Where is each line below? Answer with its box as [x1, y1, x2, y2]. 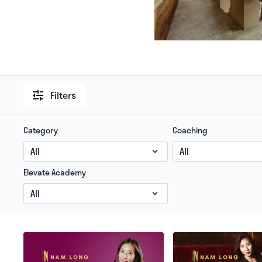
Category [23, 124, 58, 136]
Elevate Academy [23, 166, 87, 178]
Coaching [172, 124, 208, 136]
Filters [50, 88, 77, 102]
